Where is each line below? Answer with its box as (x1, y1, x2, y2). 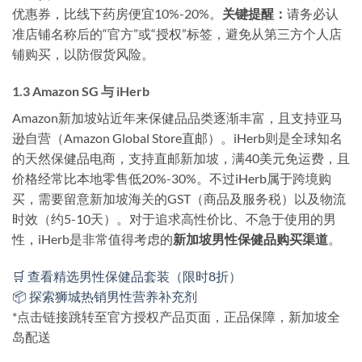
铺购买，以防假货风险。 (12, 46, 154, 62)
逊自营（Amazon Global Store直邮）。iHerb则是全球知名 (12, 129, 343, 145)
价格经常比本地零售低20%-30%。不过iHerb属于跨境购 (12, 170, 331, 186)
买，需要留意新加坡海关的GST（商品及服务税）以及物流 (12, 190, 346, 206)
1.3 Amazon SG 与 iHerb (12, 82, 149, 99)
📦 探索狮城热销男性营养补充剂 (12, 288, 197, 304)
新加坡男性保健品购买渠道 (173, 230, 328, 246)
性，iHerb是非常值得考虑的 (12, 230, 173, 246)
